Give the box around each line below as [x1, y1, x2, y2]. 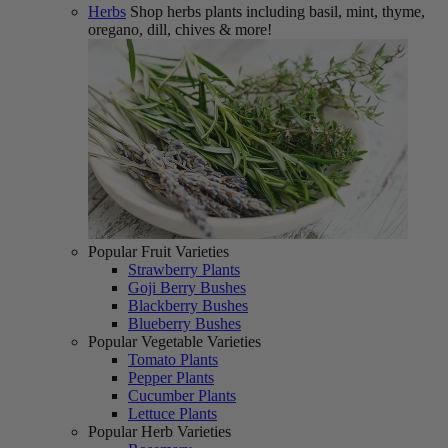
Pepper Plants [128, 368, 214, 386]
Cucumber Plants [128, 386, 236, 404]
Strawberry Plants [128, 260, 240, 278]
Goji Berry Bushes [128, 278, 246, 296]
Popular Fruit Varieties [88, 242, 229, 260]
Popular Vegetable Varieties [88, 332, 261, 350]
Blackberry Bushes [128, 296, 248, 314]
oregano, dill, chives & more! [88, 20, 272, 38]
